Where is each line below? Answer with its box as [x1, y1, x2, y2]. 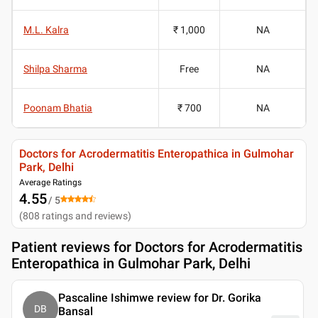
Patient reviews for [11, 238, 135, 256]
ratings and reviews [42, 209, 128, 221]
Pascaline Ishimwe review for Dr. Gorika [58, 290, 261, 305]
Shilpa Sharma [23, 62, 87, 75]
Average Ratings [19, 177, 82, 187]
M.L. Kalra [23, 23, 69, 35]
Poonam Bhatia [23, 102, 92, 114]
